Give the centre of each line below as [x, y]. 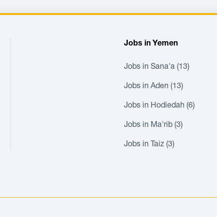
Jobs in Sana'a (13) [156, 67]
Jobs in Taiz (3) [149, 145]
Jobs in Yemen [151, 44]
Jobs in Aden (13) [153, 87]
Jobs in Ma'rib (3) [153, 125]
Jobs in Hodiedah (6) [159, 106]
